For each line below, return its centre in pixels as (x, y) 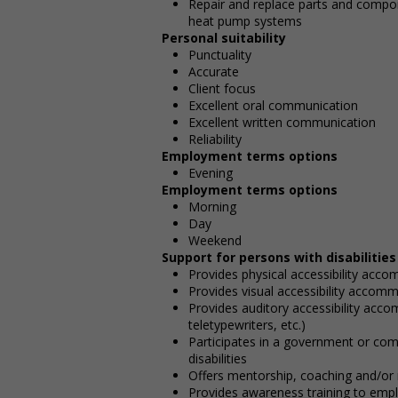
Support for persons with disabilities (279, 257)
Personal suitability (224, 37)
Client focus (222, 88)
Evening (211, 172)
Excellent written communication (282, 122)
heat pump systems (245, 20)
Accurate (214, 71)
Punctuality (220, 54)
